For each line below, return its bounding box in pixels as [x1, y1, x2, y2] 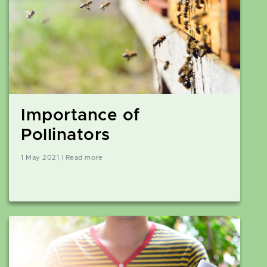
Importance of [21, 107, 140, 125]
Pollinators [21, 127, 110, 144]
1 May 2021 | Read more [21, 154, 103, 162]
